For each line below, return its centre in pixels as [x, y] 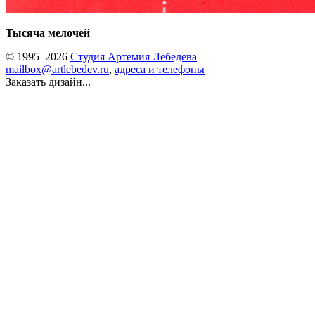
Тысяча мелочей [48, 33]
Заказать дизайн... [48, 82]
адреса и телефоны [160, 69]
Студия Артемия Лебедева [134, 57]
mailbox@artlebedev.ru [57, 69]
